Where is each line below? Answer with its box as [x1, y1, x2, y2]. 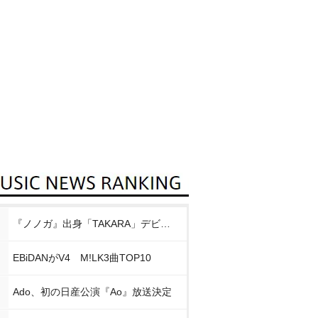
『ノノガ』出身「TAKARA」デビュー [160, 218, 170, 229]
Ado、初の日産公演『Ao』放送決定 [13, 286, 172, 297]
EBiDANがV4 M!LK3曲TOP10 [13, 252, 151, 263]
